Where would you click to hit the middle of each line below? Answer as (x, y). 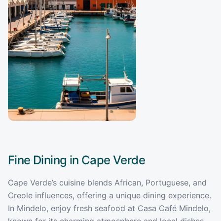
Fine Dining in (45, 160)
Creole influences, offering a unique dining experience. (110, 195)
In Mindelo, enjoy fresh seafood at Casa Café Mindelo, (109, 208)
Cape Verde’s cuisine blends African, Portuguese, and (107, 182)
